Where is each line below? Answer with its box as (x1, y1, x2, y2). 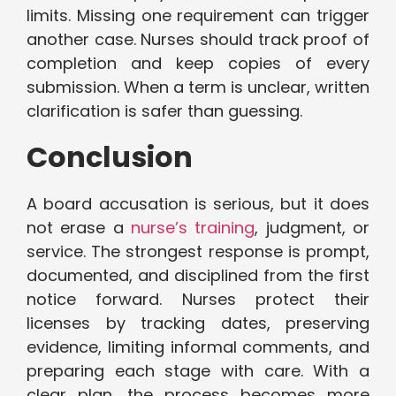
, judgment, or (255, 217, 370, 240)
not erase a (27, 217, 131, 240)
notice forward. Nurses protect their (27, 288, 369, 311)
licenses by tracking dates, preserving (27, 312, 369, 335)
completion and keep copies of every (27, 52, 369, 75)
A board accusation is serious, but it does (27, 193, 369, 216)
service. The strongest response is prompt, (27, 240, 369, 263)
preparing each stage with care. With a (27, 360, 369, 383)
